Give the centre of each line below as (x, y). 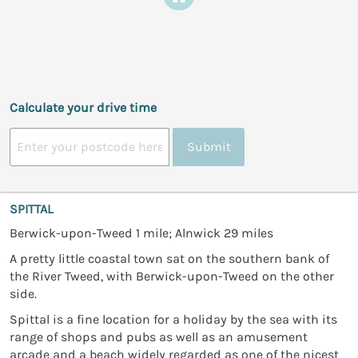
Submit (209, 147)
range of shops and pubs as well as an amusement (159, 336)
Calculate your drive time (83, 107)
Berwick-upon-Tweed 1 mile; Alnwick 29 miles (141, 233)
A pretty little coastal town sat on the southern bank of (169, 258)
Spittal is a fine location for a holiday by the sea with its (173, 319)
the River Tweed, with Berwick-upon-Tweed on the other (172, 276)
